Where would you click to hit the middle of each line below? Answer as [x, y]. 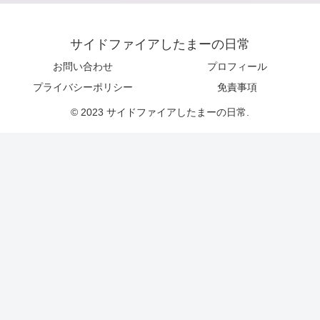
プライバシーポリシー [83, 87]
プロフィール [237, 66]
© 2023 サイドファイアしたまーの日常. [160, 112]
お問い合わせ [83, 66]
